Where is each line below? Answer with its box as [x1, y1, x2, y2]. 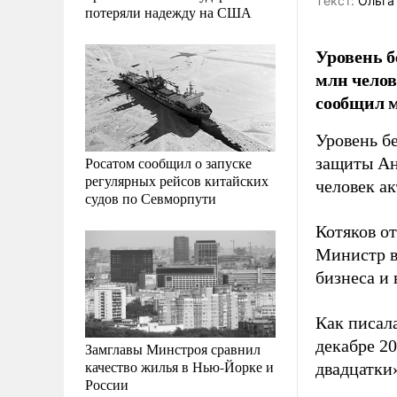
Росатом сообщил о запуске [85, 152, 252, 172]
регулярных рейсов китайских [85, 170, 269, 190]
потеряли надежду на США [85, 2, 252, 21]
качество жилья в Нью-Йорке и [85, 356, 274, 376]
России [85, 374, 128, 393]
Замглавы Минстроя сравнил [85, 339, 261, 358]
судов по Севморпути [85, 188, 216, 207]
